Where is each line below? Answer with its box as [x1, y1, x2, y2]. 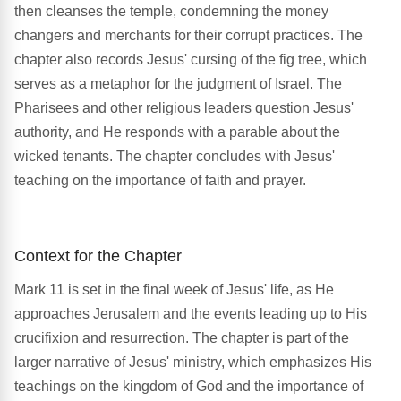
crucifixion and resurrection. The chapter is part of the [14, 330, 349, 346]
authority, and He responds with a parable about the [14, 124, 340, 141]
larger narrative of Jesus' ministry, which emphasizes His [14, 354, 371, 371]
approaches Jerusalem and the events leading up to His [14, 306, 367, 322]
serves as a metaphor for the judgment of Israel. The [14, 76, 342, 92]
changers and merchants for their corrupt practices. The [14, 28, 363, 44]
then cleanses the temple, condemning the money [14, 4, 328, 20]
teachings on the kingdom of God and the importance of [14, 379, 363, 395]
